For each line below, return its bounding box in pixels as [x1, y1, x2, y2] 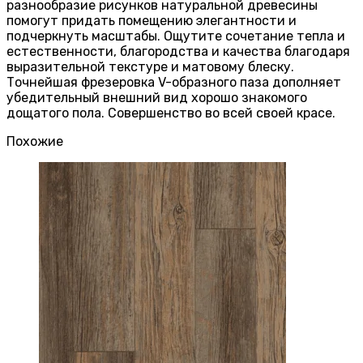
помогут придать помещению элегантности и [6, 13, 297, 29]
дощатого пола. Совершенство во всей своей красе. [6, 105, 335, 122]
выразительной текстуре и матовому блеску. [6, 59, 294, 75]
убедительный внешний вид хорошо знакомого [6, 90, 307, 106]
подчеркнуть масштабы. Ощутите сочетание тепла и [6, 28, 345, 45]
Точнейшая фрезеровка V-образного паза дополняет [6, 75, 341, 91]
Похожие [6, 134, 63, 150]
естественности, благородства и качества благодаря [6, 44, 350, 60]
